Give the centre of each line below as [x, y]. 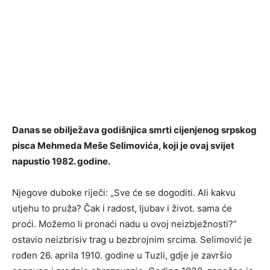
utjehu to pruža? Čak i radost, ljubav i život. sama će [122, 209]
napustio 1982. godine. [61, 162]
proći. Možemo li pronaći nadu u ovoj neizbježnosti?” [124, 224]
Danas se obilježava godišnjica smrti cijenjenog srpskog [134, 130]
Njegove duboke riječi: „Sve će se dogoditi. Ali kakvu [124, 193]
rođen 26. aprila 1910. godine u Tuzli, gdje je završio [122, 256]
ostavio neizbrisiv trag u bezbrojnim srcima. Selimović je [132, 240]
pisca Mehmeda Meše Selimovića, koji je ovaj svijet [123, 146]
